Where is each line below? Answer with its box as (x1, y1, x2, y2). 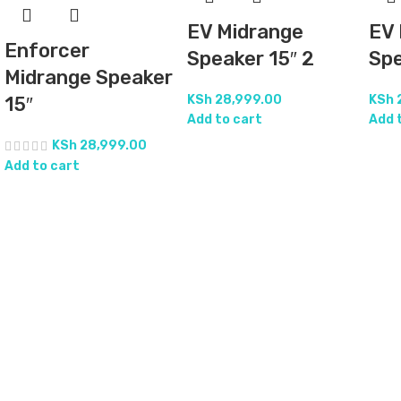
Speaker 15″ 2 (186, 46, 314, 71)
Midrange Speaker (4, 65, 173, 90)
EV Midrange (186, 19, 303, 44)
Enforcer (4, 38, 90, 64)
